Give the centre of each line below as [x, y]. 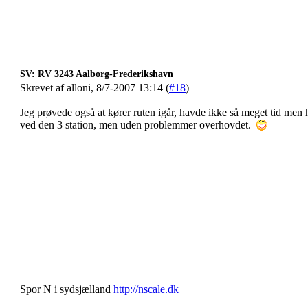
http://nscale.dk [146, 289]
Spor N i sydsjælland [67, 289]
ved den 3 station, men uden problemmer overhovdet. [137, 125]
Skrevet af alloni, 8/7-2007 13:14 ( [95, 88]
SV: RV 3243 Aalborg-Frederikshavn [97, 74]
